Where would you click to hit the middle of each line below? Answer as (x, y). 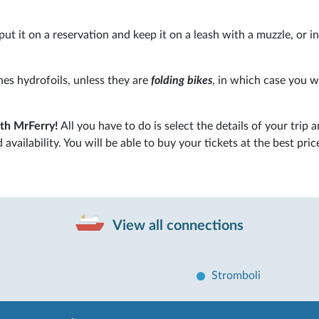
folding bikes (180, 80)
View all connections (177, 225)
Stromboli (236, 275)
